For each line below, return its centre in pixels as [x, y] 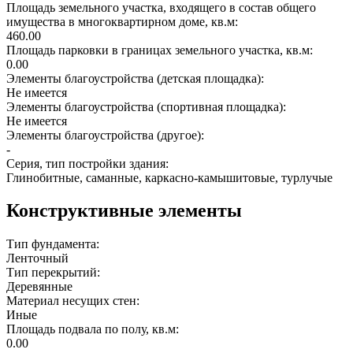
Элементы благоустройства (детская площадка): [137, 78]
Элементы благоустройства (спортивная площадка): [148, 106]
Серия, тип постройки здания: [89, 163]
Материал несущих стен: [74, 301]
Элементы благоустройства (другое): [107, 135]
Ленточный [37, 258]
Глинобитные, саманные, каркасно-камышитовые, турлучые [169, 177]
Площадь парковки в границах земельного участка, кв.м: [161, 50]
